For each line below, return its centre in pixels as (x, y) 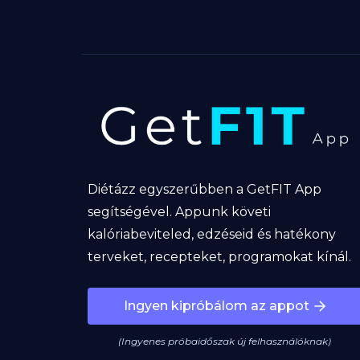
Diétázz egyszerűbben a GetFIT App (204, 190)
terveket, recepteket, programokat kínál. (219, 257)
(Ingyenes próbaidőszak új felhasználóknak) (225, 342)
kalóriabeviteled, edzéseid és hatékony (211, 235)
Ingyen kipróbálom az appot (216, 306)
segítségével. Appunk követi (179, 212)
